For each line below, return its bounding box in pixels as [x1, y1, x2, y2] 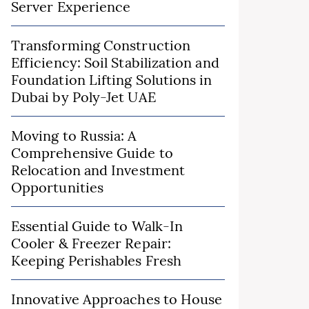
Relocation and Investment [11, 161, 186, 179]
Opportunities [11, 179, 104, 196]
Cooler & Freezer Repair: [11, 235, 171, 252]
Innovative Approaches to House [11, 290, 223, 308]
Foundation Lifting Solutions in [11, 71, 212, 88]
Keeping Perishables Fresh [11, 252, 182, 269]
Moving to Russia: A [11, 127, 137, 144]
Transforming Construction [11, 37, 191, 54]
